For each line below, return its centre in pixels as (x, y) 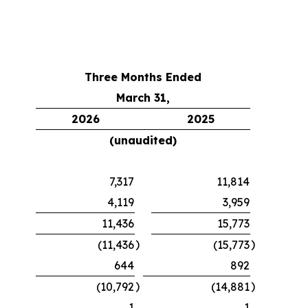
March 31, (143, 97)
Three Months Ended (143, 77)
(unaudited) (143, 140)
